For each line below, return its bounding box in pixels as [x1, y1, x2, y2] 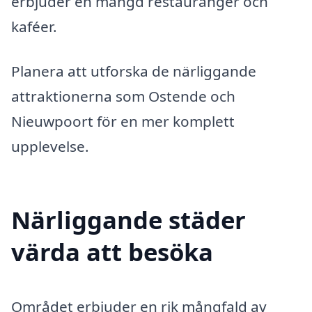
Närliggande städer [11, 203, 246, 236]
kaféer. [11, 17, 57, 37]
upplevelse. [11, 136, 89, 157]
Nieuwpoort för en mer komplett [11, 111, 235, 132]
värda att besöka [11, 235, 213, 268]
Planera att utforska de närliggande [11, 61, 256, 81]
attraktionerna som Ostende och [11, 86, 235, 107]
